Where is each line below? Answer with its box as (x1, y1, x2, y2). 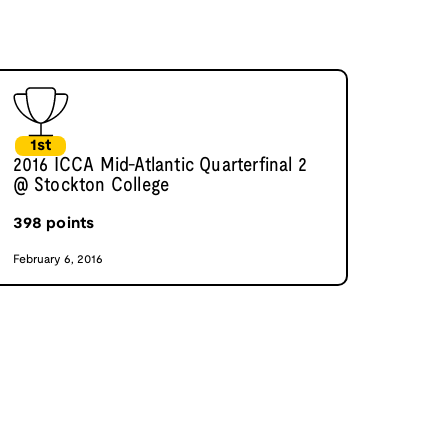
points (42, 216, 95, 232)
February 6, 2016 (12, 254, 104, 266)
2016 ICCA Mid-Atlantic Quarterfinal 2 (12, 157, 308, 176)
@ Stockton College (12, 177, 170, 196)
